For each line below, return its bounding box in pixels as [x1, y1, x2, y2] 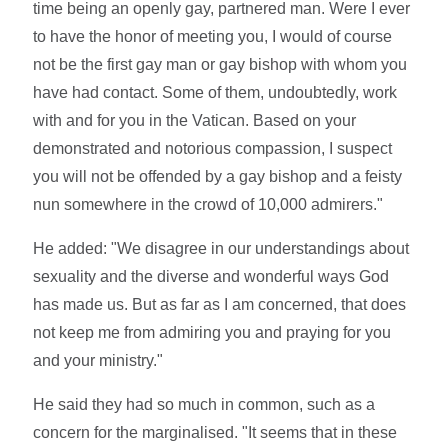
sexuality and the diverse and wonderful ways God [33, 267, 390, 285]
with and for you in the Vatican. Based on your [33, 111, 357, 129]
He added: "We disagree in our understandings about [33, 239, 410, 257]
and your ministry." [33, 351, 164, 369]
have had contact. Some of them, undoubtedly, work [33, 83, 398, 101]
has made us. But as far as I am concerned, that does [33, 295, 407, 313]
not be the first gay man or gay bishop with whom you [33, 55, 408, 73]
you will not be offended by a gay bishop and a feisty [33, 167, 403, 185]
